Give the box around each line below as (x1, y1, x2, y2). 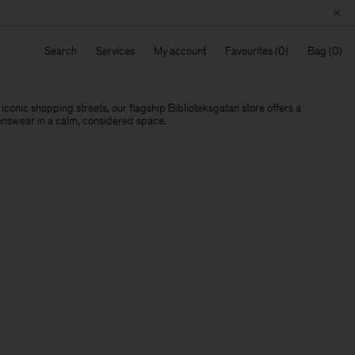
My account (154, 44, 206, 58)
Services (96, 44, 135, 58)
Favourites (225, 44, 273, 58)
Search (44, 44, 77, 58)
